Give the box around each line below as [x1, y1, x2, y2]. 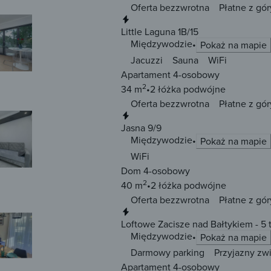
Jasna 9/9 [121, 121, 162, 135]
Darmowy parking [131, 246, 204, 260]
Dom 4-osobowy [121, 164, 190, 178]
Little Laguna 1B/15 [121, 25, 198, 39]
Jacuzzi [131, 53, 163, 67]
